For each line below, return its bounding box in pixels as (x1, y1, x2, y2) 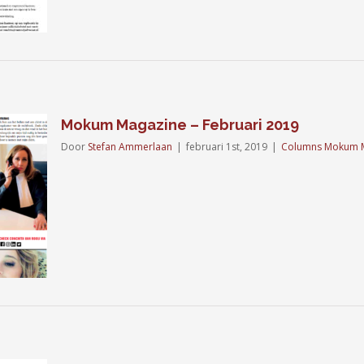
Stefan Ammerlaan (88, 140, 172, 154)
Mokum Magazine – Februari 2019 (61, 116, 299, 133)
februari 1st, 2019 (186, 140, 267, 154)
